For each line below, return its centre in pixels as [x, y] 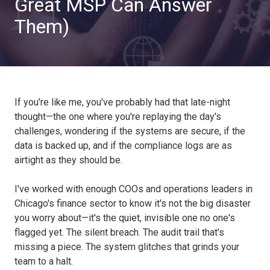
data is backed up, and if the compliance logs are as [123, 145]
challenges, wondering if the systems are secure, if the [130, 131]
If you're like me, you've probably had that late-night [122, 102]
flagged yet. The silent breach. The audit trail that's [119, 232]
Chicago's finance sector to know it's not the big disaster [133, 203]
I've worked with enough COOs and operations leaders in [133, 189]
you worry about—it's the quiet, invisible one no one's [125, 218]
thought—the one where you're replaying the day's [118, 116]
